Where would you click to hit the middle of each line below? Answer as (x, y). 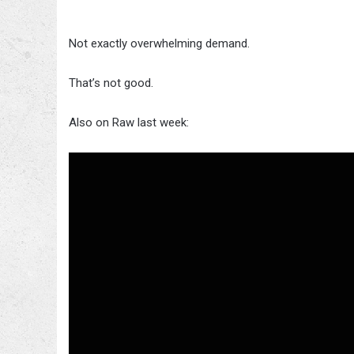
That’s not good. (111, 83)
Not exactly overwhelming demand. (159, 44)
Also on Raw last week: (129, 123)
